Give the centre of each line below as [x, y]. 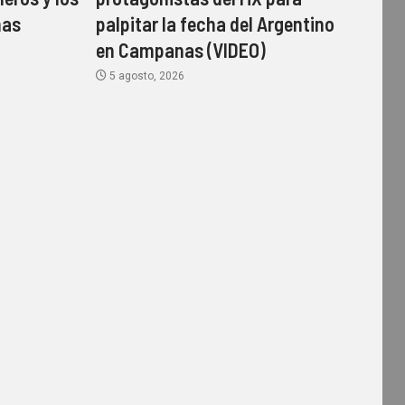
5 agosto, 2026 [145, 75]
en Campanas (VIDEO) [180, 49]
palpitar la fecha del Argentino [215, 23]
